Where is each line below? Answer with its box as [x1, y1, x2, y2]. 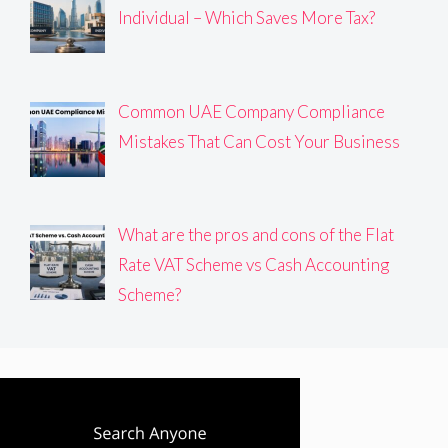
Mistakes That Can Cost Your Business [117, 130, 400, 152]
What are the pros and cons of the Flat [117, 223, 394, 245]
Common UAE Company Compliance [117, 100, 385, 122]
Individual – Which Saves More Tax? [117, 7, 375, 29]
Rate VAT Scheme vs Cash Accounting [117, 253, 389, 275]
